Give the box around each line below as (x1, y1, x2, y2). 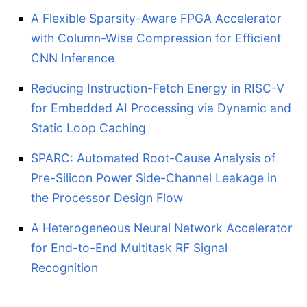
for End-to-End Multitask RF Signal (31, 240, 228, 255)
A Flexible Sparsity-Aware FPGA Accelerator (31, 10, 282, 25)
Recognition (31, 260, 98, 275)
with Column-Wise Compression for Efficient (31, 30, 281, 45)
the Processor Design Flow (31, 190, 183, 205)
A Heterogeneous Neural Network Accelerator (31, 220, 293, 235)
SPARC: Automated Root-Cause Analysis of (31, 150, 275, 165)
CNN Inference (31, 50, 114, 65)
